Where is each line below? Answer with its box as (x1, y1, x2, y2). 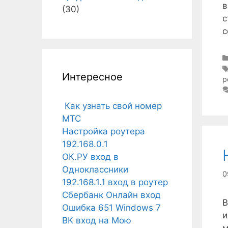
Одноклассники (62, 164, 128, 175)
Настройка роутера (62, 126, 145, 136)
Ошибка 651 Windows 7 (62, 203, 161, 213)
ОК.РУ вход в (62, 152, 119, 162)
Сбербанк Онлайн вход (62, 190, 161, 200)
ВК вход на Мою (62, 215, 131, 225)
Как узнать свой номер (62, 101, 162, 111)
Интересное (62, 71, 123, 83)
